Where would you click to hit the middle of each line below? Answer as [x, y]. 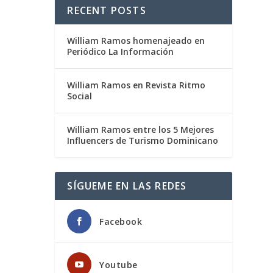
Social [80, 96]
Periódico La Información [121, 51]
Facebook [121, 222]
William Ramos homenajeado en [136, 41]
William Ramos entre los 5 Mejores [141, 129]
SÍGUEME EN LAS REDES [127, 186]
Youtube [119, 265]
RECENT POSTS [107, 10]
